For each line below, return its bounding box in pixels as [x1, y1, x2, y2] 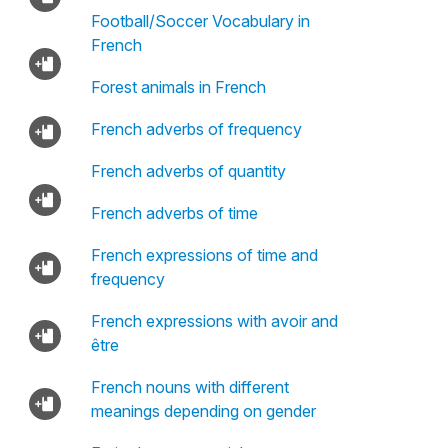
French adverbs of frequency [90, 119, 302, 139]
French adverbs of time [90, 203, 258, 223]
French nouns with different [90, 377, 289, 397]
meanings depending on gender [90, 401, 316, 421]
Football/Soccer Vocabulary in [90, 11, 310, 31]
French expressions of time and [90, 245, 318, 265]
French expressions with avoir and [90, 311, 338, 331]
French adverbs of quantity [90, 161, 286, 181]
